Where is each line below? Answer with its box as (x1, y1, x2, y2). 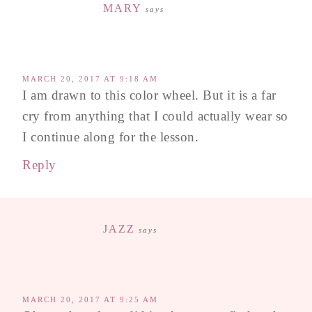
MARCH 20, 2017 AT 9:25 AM (22, 295, 158, 304)
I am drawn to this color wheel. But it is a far (22, 87, 276, 102)
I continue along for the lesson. (22, 129, 198, 144)
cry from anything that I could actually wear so (22, 108, 288, 123)
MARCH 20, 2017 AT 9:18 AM (22, 74, 158, 83)
